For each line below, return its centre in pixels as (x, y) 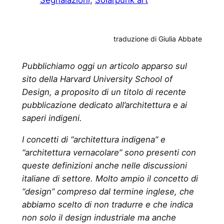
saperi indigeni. (52, 118)
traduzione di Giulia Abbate (158, 38)
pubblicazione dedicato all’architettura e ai (104, 105)
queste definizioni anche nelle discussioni (104, 165)
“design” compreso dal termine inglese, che (108, 191)
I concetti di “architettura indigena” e (93, 139)
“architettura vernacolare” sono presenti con (109, 152)
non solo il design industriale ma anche (99, 217)
